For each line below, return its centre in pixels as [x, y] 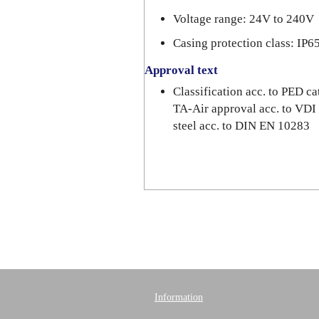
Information [179, 297]
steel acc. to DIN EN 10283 [241, 126]
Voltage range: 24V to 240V [244, 19]
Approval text [181, 70]
